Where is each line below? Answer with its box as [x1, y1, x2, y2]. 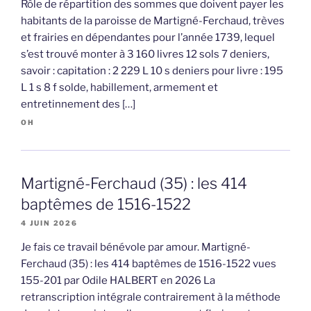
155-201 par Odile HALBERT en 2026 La [21, 274, 215, 287]
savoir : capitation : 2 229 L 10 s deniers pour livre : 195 [21, 64, 283, 77]
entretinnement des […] [21, 97, 135, 110]
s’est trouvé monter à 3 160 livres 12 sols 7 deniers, [21, 47, 269, 60]
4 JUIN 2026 [21, 218, 78, 227]
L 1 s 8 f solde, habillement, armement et [21, 81, 218, 94]
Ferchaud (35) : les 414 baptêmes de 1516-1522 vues [21, 257, 276, 270]
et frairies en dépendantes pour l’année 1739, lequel [21, 31, 275, 44]
